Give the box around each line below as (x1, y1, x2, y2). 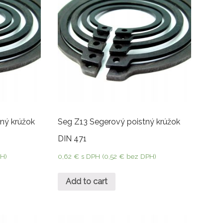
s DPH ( (81, 152, 104, 161)
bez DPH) (124, 152, 156, 161)
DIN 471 (57, 134, 87, 144)
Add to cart (65, 176, 108, 186)
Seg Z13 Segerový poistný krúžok (57, 117, 180, 127)
